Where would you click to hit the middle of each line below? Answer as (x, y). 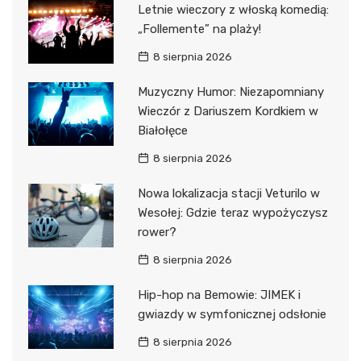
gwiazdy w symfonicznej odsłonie (232, 314)
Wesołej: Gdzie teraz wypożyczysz (232, 212)
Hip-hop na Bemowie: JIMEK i (219, 295)
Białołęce (162, 130)
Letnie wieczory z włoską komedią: (233, 9)
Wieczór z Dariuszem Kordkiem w (228, 111)
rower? (157, 232)
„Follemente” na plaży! (199, 29)
